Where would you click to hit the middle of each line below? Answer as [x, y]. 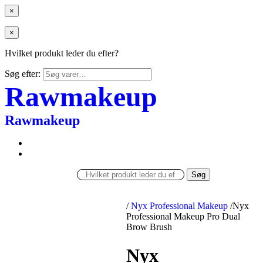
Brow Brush [149, 227]
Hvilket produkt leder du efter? [62, 53]
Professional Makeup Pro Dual [183, 216]
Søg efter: [23, 74]
